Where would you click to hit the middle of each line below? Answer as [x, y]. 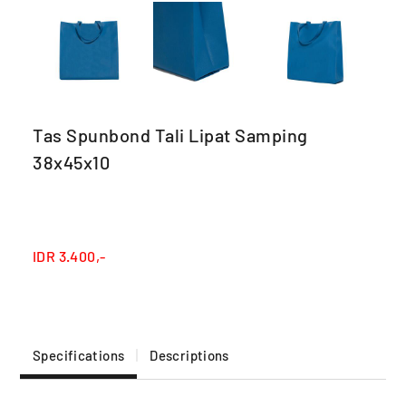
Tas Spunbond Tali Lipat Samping [170, 135]
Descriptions [189, 355]
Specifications [79, 355]
